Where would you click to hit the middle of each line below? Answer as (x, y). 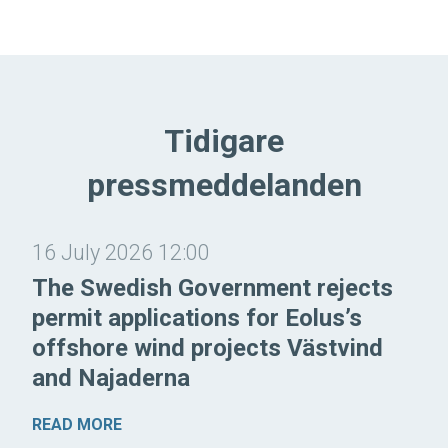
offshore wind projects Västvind (207, 347)
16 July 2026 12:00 (121, 252)
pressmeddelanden (224, 184)
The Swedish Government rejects (212, 287)
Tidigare (224, 140)
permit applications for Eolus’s (197, 317)
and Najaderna (111, 377)
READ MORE (77, 424)
